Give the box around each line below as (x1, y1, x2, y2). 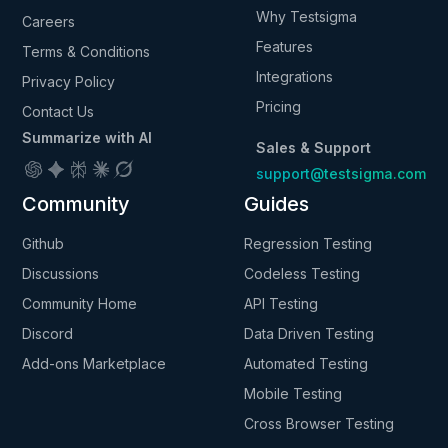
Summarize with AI (22, 129, 153, 147)
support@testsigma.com (255, 165, 426, 183)
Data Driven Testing (244, 325, 375, 343)
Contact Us (22, 103, 95, 121)
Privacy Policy (22, 73, 116, 91)
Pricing (255, 98, 301, 116)
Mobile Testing (244, 385, 343, 403)
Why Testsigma (255, 8, 357, 26)
